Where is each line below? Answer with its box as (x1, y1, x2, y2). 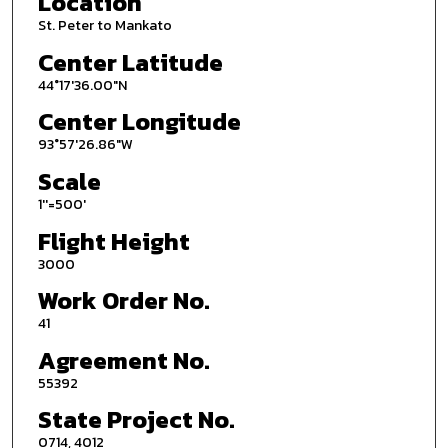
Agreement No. (37, 342, 210, 378)
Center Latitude (37, 44, 223, 80)
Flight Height (37, 223, 190, 259)
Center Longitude (37, 104, 241, 140)
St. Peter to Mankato (37, 14, 172, 36)
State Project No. (37, 402, 235, 438)
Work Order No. (37, 283, 210, 319)
